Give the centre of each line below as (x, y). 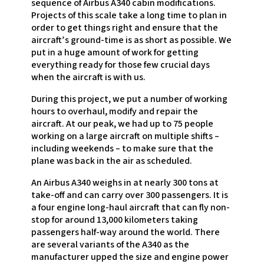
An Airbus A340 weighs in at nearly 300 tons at (125, 183)
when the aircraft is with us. (88, 77)
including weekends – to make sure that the (122, 149)
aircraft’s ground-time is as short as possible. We (131, 40)
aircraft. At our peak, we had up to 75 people (122, 124)
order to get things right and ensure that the (124, 28)
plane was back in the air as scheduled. (111, 161)
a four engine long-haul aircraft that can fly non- (130, 208)
